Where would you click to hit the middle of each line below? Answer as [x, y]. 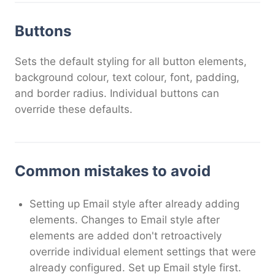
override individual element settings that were [143, 251]
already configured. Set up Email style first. [135, 267]
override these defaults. [74, 109]
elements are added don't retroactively [126, 235]
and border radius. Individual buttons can [117, 93]
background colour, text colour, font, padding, [127, 77]
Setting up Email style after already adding [134, 203]
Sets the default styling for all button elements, [131, 61]
